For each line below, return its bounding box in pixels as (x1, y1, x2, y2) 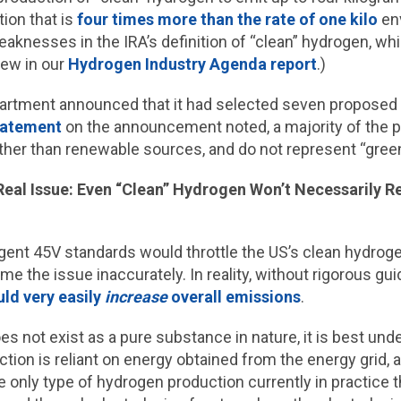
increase (104, 287, 171, 306)
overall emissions (170, 287, 301, 306)
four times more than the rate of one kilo (76, 10, 378, 29)
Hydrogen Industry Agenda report (67, 55, 317, 73)
